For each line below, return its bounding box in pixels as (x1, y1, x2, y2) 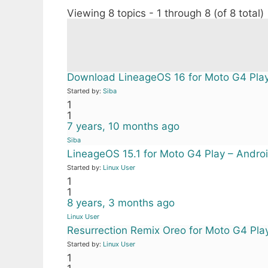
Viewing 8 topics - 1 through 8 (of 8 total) (67, 7, 264, 19)
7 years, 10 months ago (67, 120, 179, 132)
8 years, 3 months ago (67, 197, 175, 209)
